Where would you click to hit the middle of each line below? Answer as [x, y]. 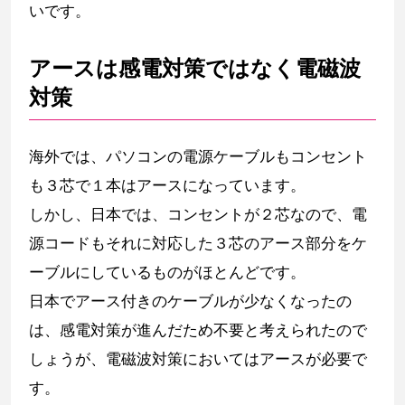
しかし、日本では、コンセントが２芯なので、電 [198, 214]
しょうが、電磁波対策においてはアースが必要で [198, 358]
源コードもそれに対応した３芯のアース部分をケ [198, 243]
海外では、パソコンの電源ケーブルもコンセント [198, 156]
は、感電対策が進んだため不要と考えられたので [198, 330]
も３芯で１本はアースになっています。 [167, 185]
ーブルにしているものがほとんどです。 [167, 272]
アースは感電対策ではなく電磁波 [195, 68]
